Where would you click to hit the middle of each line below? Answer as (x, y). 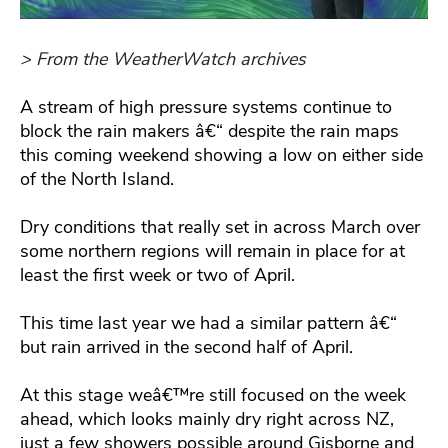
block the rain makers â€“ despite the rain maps (209, 131)
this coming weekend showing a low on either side (221, 155)
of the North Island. (97, 179)
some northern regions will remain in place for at (212, 251)
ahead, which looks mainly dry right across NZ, (207, 419)
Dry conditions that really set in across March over (220, 227)
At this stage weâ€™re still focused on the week (213, 395)
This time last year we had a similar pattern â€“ (208, 323)
